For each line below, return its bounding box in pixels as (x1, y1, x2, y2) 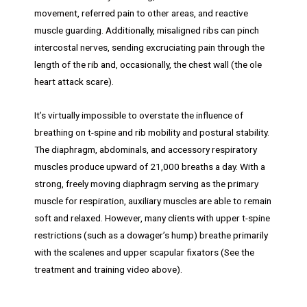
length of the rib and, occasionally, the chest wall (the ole (34, 59, 262, 71)
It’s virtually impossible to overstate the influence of (34, 110, 243, 121)
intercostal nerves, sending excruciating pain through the (34, 42, 265, 53)
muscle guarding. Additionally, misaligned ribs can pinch (34, 25, 259, 36)
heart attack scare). (34, 76, 114, 88)
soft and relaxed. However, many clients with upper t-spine (34, 212, 270, 224)
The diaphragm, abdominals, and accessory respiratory (34, 144, 257, 156)
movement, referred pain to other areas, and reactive (34, 8, 248, 19)
